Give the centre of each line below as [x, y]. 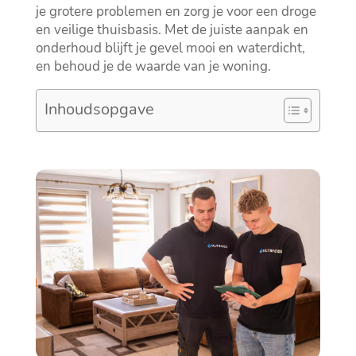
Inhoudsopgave [99, 109]
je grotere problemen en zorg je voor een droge [176, 12]
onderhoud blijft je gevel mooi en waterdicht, [170, 48]
